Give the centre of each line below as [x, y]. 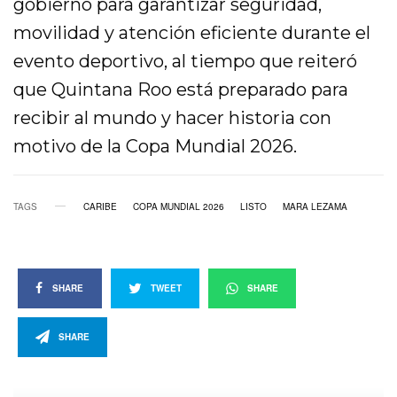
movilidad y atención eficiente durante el [192, 32]
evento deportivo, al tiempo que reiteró [186, 61]
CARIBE [100, 206]
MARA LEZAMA [315, 206]
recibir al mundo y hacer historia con [173, 117]
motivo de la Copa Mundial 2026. [156, 146]
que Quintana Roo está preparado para [181, 89]
